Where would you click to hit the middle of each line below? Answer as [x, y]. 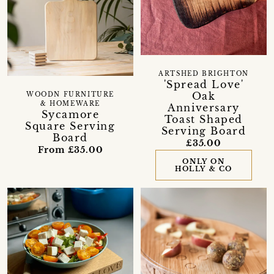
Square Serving [70, 126]
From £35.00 [70, 150]
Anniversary [204, 107]
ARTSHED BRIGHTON [204, 74]
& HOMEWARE [70, 104]
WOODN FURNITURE [70, 95]
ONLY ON [204, 161]
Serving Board [204, 131]
